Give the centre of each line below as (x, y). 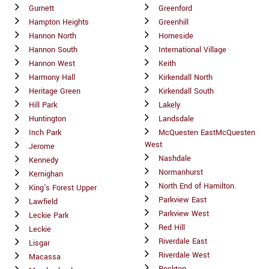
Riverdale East (183, 241)
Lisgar (39, 243)
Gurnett (41, 8)
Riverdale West (184, 255)
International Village (192, 50)
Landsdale (176, 119)
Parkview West (184, 213)
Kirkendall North (186, 77)
